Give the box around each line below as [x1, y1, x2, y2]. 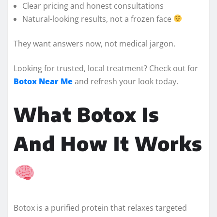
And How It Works [14, 131, 202, 155]
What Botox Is [14, 102, 159, 126]
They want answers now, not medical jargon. [14, 38, 175, 49]
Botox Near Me [14, 76, 73, 87]
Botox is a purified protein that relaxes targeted [14, 202, 187, 213]
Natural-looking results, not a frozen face [22, 13, 173, 24]
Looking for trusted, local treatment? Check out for [14, 62, 198, 74]
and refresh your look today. [73, 76, 178, 87]
